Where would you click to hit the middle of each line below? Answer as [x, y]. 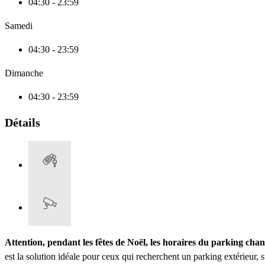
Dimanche [24, 73]
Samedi [19, 26]
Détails [22, 123]
